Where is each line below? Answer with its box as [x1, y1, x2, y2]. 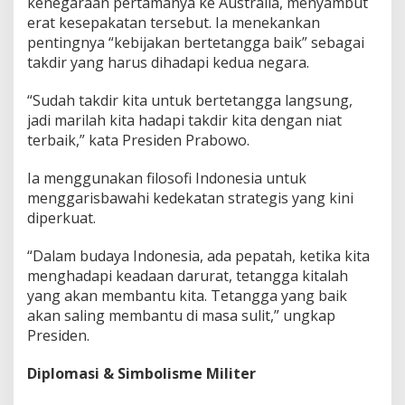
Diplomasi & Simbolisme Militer [27, 363, 256, 383]
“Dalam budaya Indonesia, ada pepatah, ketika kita [27, 245, 370, 266]
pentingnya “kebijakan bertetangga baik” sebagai [27, 32, 364, 52]
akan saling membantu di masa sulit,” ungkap [27, 305, 335, 325]
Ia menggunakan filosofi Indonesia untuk [27, 167, 306, 188]
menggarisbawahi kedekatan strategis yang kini [27, 187, 353, 208]
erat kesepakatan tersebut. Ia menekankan [27, 12, 320, 33]
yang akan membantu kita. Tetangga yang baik [27, 285, 347, 306]
